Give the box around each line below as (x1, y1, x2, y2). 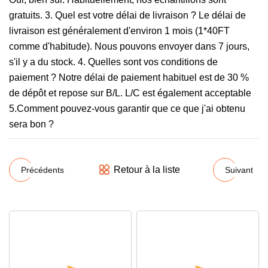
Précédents (21, 165, 64, 175)
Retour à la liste (113, 165, 180, 175)
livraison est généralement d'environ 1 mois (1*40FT (9, 26, 230, 36)
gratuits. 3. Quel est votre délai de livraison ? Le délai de (9, 10, 246, 20)
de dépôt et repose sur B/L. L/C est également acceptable (9, 88, 251, 98)
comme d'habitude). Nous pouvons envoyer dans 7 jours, (9, 41, 249, 51)
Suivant (225, 165, 253, 175)
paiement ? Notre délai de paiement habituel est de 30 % (9, 72, 249, 83)
